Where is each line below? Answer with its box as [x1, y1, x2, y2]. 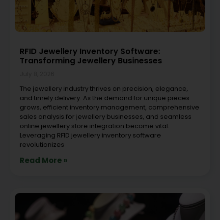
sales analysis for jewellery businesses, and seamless [20, 111, 192, 121]
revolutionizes [20, 139, 64, 149]
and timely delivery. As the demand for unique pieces [20, 93, 190, 103]
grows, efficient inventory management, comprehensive [20, 102, 199, 112]
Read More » [20, 155, 67, 165]
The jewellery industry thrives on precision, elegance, [20, 83, 188, 93]
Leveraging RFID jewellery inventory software [20, 130, 161, 140]
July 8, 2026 [20, 69, 55, 78]
